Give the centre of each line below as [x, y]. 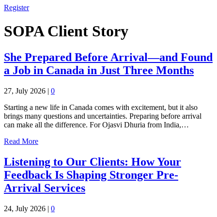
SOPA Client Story [66, 31]
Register [16, 8]
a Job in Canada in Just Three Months [99, 70]
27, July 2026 [25, 91]
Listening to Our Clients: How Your [93, 162]
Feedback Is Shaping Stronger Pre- [91, 175]
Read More [21, 141]
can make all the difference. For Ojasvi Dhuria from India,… [96, 124]
